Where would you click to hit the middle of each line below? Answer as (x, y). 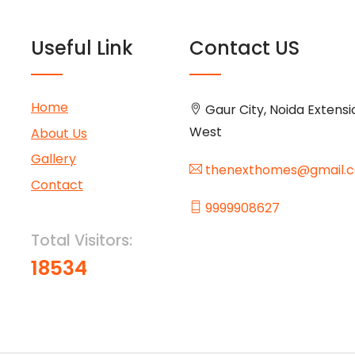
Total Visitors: (82, 240)
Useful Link (82, 48)
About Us (59, 133)
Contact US (244, 48)
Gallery (53, 159)
